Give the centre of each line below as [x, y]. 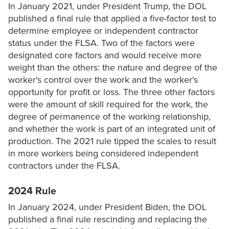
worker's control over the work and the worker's [103, 80]
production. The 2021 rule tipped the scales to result [112, 141]
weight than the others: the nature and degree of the [113, 68]
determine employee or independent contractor [103, 31]
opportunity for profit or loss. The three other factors [111, 92]
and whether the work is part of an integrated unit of [112, 129]
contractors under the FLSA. [64, 166]
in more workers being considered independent [103, 154]
